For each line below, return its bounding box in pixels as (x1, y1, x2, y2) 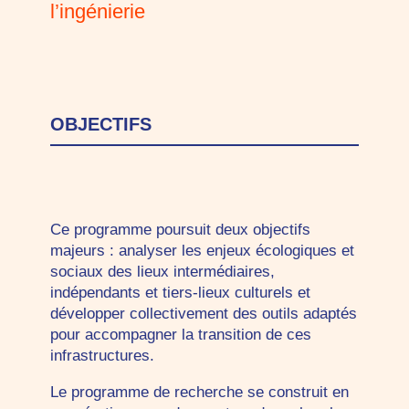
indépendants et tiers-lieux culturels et (49, 284, 310, 301)
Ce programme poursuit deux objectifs (49, 221, 310, 238)
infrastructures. (49, 347, 154, 364)
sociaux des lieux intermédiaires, (49, 263, 275, 280)
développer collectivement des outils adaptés (49, 305, 357, 322)
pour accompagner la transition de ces (49, 326, 311, 343)
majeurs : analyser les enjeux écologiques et (49, 242, 354, 259)
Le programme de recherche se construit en (49, 383, 349, 401)
